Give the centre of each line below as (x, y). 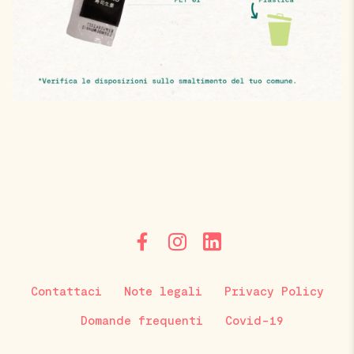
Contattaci (66, 291)
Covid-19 (254, 320)
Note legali (163, 291)
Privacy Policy (274, 291)
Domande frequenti (141, 320)
